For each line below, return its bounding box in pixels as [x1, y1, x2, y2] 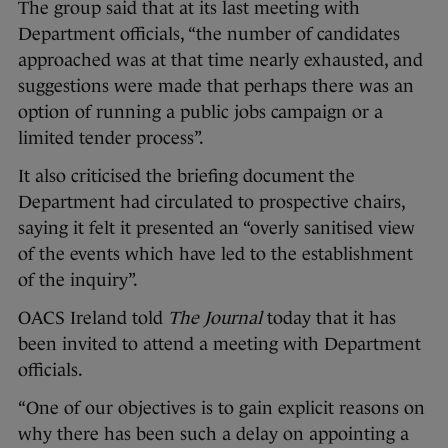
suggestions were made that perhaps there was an [18, 76, 414, 97]
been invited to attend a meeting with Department [18, 334, 421, 355]
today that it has [262, 308, 396, 329]
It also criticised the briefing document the [18, 166, 355, 187]
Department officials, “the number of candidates [18, 24, 400, 45]
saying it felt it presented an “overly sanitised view [18, 218, 415, 239]
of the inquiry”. [18, 270, 138, 291]
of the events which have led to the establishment [18, 244, 413, 265]
